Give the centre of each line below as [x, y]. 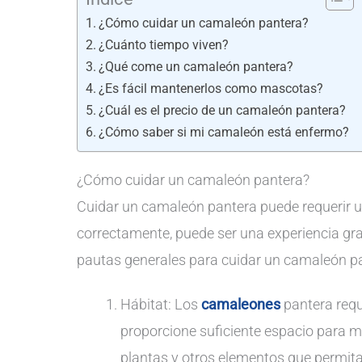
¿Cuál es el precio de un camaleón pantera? [223, 110]
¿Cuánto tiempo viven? [164, 44]
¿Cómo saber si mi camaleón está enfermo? [224, 132]
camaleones [241, 305]
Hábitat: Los [161, 305]
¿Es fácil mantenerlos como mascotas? [211, 88]
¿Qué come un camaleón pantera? [196, 66]
